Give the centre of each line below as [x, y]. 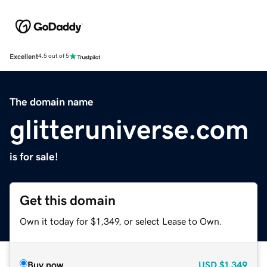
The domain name [52, 102]
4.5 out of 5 [54, 56]
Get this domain [68, 200]
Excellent [24, 56]
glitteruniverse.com [129, 129]
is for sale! [34, 156]
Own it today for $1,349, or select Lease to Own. [121, 221]
